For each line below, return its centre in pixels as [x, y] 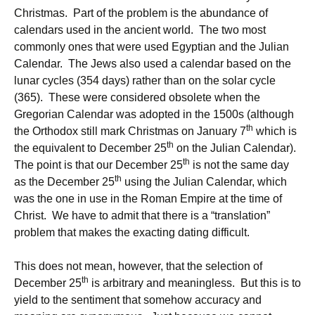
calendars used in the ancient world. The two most [140, 30]
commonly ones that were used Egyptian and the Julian [152, 47]
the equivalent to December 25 [90, 148]
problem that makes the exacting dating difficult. [132, 232]
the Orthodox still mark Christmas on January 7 [130, 131]
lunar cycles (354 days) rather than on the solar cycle [145, 81]
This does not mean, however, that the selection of [138, 266]
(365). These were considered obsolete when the [137, 97]
